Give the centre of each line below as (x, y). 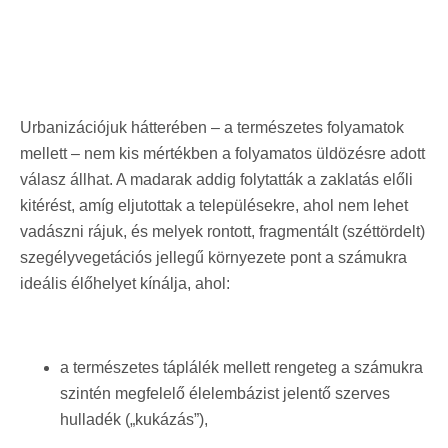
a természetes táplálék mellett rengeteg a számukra (241, 367)
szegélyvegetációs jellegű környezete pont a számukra (213, 257)
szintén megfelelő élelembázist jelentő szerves (225, 393)
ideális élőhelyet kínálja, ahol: (127, 283)
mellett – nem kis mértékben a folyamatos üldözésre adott (222, 153)
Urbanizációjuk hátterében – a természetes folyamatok (212, 127)
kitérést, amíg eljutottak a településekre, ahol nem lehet (214, 205)
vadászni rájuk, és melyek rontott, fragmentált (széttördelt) (222, 231)
